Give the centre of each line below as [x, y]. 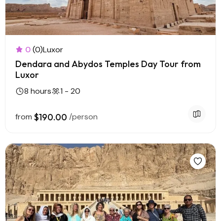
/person [83, 117]
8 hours [38, 91]
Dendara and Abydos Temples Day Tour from [108, 64]
